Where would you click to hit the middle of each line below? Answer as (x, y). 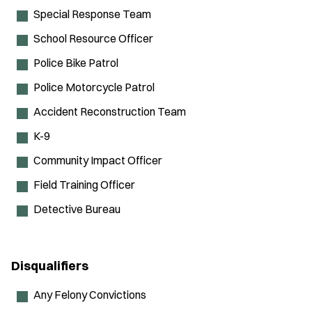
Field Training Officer (84, 185)
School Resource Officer (93, 39)
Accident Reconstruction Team (110, 112)
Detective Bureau (77, 209)
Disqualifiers (50, 266)
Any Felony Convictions (90, 295)
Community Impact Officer (98, 161)
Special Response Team (92, 14)
